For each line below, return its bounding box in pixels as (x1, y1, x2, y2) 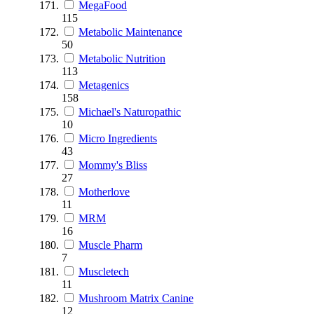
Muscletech (78, 265, 129, 278)
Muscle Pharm (78, 238, 142, 251)
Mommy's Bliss (78, 158, 147, 171)
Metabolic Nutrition (78, 52, 165, 64)
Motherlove (78, 185, 130, 198)
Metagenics (78, 78, 129, 91)
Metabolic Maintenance (78, 25, 182, 38)
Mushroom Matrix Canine (78, 292, 193, 304)
